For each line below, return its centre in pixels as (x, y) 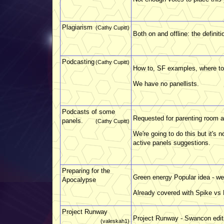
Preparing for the (86, 170)
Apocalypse (79, 179)
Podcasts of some (88, 111)
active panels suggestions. (172, 142)
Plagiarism (77, 27)
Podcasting (78, 61)
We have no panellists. (166, 83)
